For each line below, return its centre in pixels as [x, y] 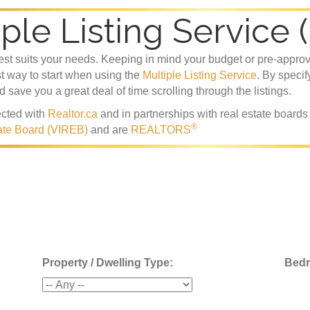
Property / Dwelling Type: [107, 262]
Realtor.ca [73, 114]
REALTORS [161, 130]
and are [109, 130]
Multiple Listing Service [200, 75]
